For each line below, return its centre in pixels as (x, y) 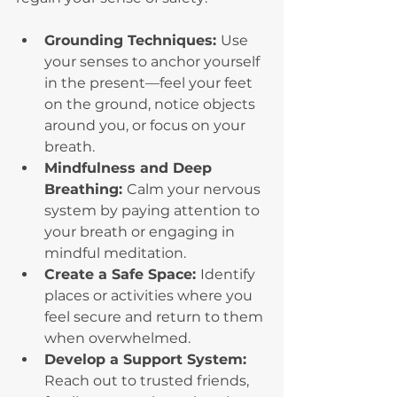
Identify (230, 275)
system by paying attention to (154, 211)
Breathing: (86, 190)
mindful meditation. (115, 253)
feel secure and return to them (156, 317)
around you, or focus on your (147, 126)
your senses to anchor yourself (154, 62)
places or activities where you (150, 296)
